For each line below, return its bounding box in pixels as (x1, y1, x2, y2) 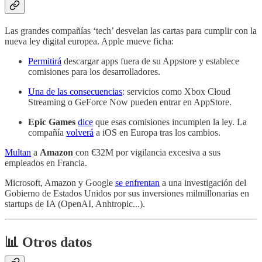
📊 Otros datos (5, 235, 92, 250)
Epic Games (28, 117, 75, 127)
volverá (66, 127, 94, 138)
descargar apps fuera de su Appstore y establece (61, 56, 239, 67)
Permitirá (28, 56, 61, 67)
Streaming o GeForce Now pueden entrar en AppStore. (28, 97, 232, 108)
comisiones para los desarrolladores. (28, 67, 160, 77)
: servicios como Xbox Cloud (122, 87, 230, 97)
